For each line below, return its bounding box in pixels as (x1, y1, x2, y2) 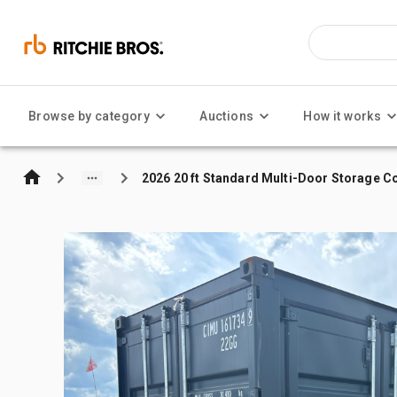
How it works (303, 109, 382, 123)
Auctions (199, 109, 254, 123)
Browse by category (28, 109, 151, 123)
